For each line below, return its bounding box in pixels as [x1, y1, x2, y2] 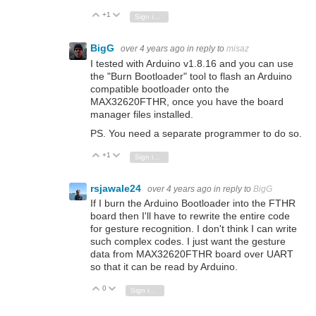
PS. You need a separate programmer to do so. [90, 127, 302, 139]
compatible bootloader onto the [90, 83, 229, 95]
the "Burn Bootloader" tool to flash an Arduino [90, 70, 292, 82]
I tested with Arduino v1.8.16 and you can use [90, 57, 293, 69]
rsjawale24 [90, 182, 144, 194]
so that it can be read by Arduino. [90, 260, 238, 272]
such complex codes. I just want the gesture [90, 235, 286, 247]
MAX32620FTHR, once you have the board [90, 95, 284, 107]
